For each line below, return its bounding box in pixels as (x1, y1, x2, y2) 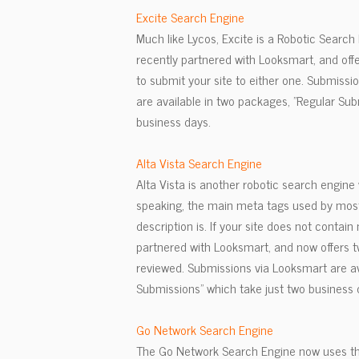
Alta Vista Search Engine (136, 152, 262, 173)
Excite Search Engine (136, 6, 244, 27)
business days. (136, 111, 211, 131)
